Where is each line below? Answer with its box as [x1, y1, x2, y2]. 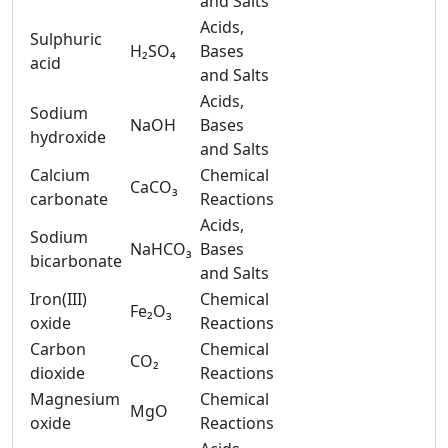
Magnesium [30, 388, 120, 410]
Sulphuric [30, 28, 102, 50]
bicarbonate [30, 250, 122, 272]
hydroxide [30, 126, 106, 148]
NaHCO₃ [130, 238, 192, 260]
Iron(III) [30, 288, 87, 310]
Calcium [30, 164, 90, 186]
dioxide [30, 362, 85, 384]
